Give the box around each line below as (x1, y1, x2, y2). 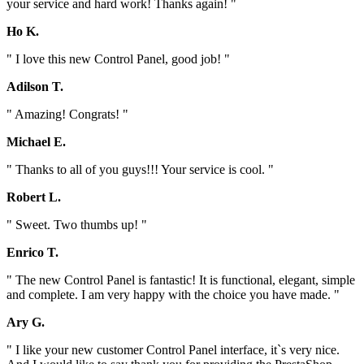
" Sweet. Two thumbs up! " (6, 217, 147, 232)
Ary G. (6, 314, 45, 329)
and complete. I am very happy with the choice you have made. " (6, 287, 340, 301)
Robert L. (6, 189, 61, 204)
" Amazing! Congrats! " (6, 106, 128, 121)
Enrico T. (6, 245, 58, 259)
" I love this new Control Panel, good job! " (6, 51, 230, 66)
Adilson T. (6, 79, 63, 93)
